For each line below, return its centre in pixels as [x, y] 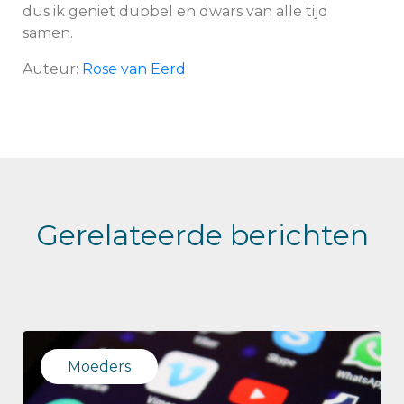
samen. [48, 33]
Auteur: [52, 69]
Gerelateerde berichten [202, 235]
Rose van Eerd [134, 69]
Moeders [99, 367]
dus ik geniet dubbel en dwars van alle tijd [175, 11]
